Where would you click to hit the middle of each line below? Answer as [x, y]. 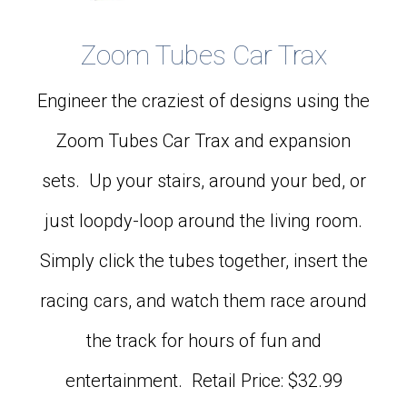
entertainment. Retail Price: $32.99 [203, 380]
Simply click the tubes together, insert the [203, 260]
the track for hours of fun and [203, 340]
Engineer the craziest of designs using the [203, 100]
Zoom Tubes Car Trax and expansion [203, 140]
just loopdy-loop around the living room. [203, 220]
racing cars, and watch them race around [203, 300]
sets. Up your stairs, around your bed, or [203, 180]
